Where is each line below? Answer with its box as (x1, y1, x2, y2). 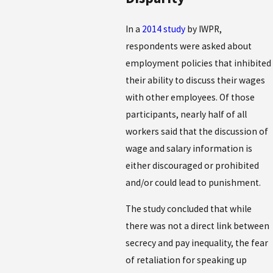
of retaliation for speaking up (126, 254, 247, 266)
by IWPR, (185, 23, 222, 35)
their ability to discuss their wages (126, 74, 266, 86)
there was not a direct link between (126, 220, 270, 232)
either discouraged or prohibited (126, 159, 260, 171)
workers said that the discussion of (126, 125, 269, 137)
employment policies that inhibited (126, 57, 272, 69)
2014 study (142, 23, 186, 35)
